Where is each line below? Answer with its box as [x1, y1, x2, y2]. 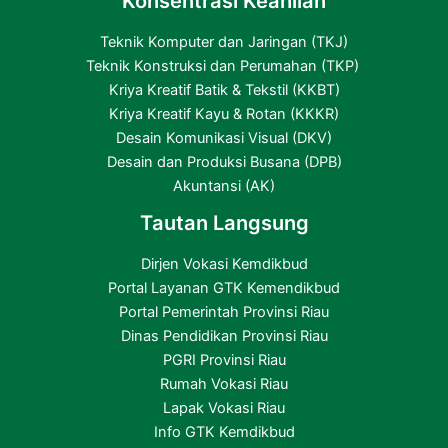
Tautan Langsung [139, 211, 309, 236]
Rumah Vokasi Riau [160, 375, 288, 394]
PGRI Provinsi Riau [162, 351, 286, 370]
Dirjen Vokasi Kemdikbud [140, 255, 308, 274]
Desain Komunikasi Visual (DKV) [116, 129, 332, 148]
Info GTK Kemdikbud [153, 423, 295, 442]
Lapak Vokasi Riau [163, 399, 285, 418]
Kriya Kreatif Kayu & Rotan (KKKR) [109, 105, 339, 124]
